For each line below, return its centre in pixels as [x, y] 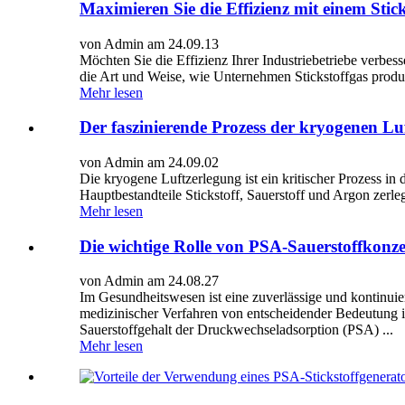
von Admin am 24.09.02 [149, 162]
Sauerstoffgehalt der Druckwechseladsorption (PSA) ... [236, 330]
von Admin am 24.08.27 [149, 281]
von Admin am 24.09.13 [149, 43]
